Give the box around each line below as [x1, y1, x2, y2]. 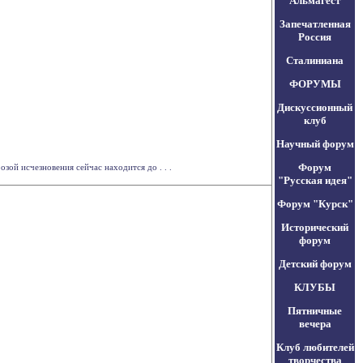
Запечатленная [279, 18, 351, 30]
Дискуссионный [277, 101, 352, 113]
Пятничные [288, 305, 342, 317]
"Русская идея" [277, 174, 352, 186]
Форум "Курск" [276, 198, 353, 210]
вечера [298, 318, 331, 330]
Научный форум [275, 138, 354, 150]
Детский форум [278, 258, 352, 270]
